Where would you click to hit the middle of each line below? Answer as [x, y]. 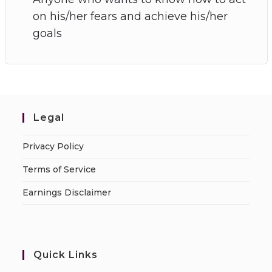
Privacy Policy [53, 146]
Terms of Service [59, 169]
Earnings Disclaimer [67, 192]
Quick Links [66, 254]
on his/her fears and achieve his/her [130, 16]
